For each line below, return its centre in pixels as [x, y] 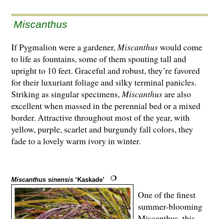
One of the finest [166, 195]
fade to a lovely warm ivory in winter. [76, 141]
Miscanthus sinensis [42, 180]
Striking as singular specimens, [66, 94]
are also [177, 94]
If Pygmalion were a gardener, [64, 47]
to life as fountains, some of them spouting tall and [99, 59]
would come [180, 47]
